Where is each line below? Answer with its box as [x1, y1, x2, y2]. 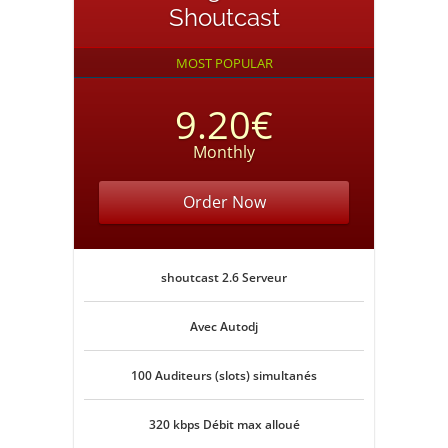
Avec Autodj [190, 318, 258, 335]
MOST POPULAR [175, 54, 273, 72]
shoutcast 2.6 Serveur [161, 269, 287, 286]
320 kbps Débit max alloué [148, 416, 300, 433]
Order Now [182, 191, 266, 213]
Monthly [193, 141, 255, 163]
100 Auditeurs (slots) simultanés [131, 367, 317, 384]
